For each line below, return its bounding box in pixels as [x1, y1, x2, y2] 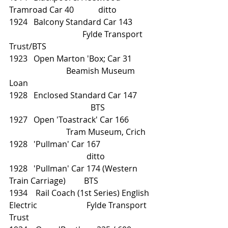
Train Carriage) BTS [9, 175, 98, 186]
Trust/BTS [9, 41, 46, 52]
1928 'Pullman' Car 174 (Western [9, 163, 139, 174]
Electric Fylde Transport [9, 199, 37, 211]
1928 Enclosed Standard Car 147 [9, 90, 137, 101]
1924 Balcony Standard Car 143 [9, 16, 132, 27]
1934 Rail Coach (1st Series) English [9, 187, 151, 198]
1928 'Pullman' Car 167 [9, 138, 100, 150]
